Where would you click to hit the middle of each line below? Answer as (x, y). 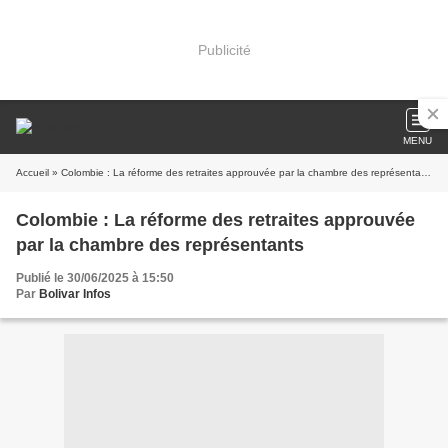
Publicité (224, 49)
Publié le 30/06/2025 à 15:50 (95, 278)
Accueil (32, 172)
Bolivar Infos (75, 294)
